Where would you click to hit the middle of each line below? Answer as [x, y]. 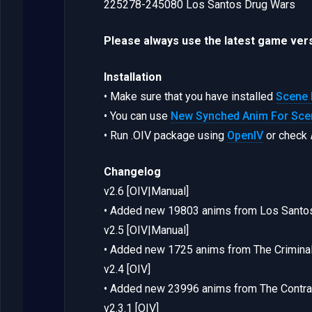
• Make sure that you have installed [190, 96]
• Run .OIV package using [165, 135]
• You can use [137, 116]
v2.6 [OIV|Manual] [146, 191]
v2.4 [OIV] [127, 269]
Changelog [132, 171]
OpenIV [245, 135]
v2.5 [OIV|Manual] [146, 230]
